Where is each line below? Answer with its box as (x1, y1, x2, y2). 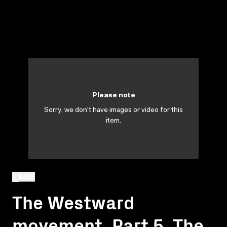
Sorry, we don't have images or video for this (44, 107, 183, 114)
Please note (92, 92, 135, 99)
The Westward (12, 188, 135, 214)
